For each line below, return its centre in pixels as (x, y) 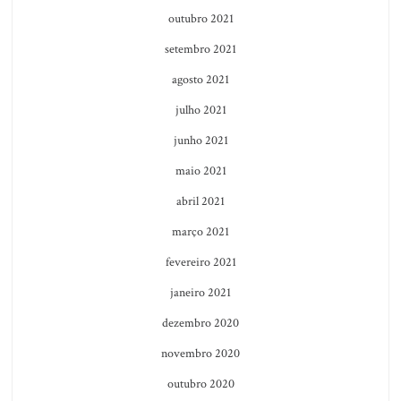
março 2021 (200, 231)
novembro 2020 (200, 353)
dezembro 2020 (200, 323)
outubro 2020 (200, 384)
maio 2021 (200, 171)
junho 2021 (200, 140)
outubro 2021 (200, 18)
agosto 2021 (200, 79)
